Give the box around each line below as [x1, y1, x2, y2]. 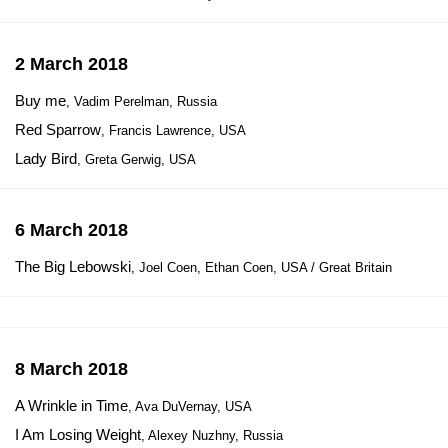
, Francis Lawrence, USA [101, 123, 246, 138]
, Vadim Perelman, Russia [66, 94, 217, 109]
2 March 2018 [15, 54, 128, 74]
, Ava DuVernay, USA [128, 399, 252, 414]
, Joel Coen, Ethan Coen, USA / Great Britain [131, 260, 392, 275]
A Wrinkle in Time [15, 397, 128, 414]
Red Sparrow [15, 121, 101, 138]
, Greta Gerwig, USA [77, 152, 196, 167]
